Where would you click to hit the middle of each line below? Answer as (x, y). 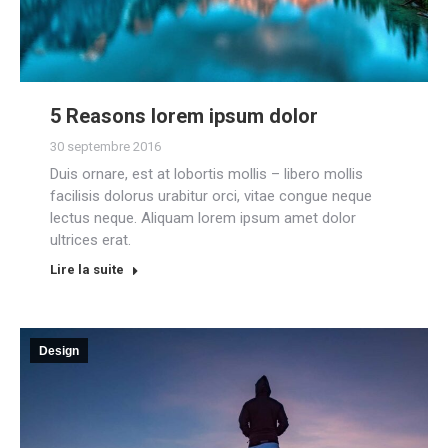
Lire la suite (87, 269)
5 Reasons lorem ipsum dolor (184, 115)
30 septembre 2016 (105, 146)
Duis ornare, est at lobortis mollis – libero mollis (206, 173)
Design (59, 350)
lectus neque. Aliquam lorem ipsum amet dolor (203, 217)
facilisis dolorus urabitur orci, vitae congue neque (211, 195)
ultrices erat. (90, 239)
